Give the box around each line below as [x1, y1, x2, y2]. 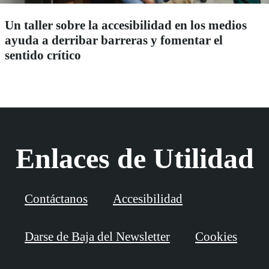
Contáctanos [25, 191, 88, 206]
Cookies [195, 229, 237, 244]
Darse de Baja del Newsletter [25, 229, 170, 244]
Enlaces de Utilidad [15, 142, 254, 174]
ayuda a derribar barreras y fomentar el [5, 32, 223, 47]
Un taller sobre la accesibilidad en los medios [5, 17, 247, 32]
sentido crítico [5, 47, 81, 62]
